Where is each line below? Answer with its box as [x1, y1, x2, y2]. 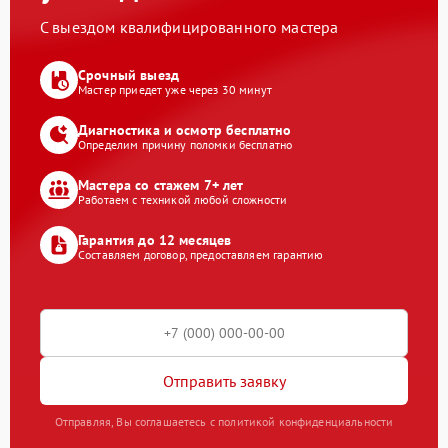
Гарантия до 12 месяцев [78, 230, 232, 249]
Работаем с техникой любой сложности [78, 191, 288, 207]
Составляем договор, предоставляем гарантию [78, 246, 324, 262]
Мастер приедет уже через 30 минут [78, 81, 272, 97]
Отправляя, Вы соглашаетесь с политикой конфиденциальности [54, 414, 394, 429]
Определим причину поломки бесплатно [78, 136, 293, 152]
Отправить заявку [162, 370, 286, 391]
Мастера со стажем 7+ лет [78, 175, 244, 194]
